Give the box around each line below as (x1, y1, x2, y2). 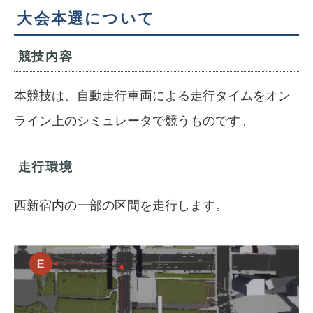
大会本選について (17, 9, 156, 28)
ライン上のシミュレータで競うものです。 (14, 112, 253, 128)
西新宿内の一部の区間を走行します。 (14, 197, 228, 213)
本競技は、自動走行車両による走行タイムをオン (14, 87, 291, 103)
